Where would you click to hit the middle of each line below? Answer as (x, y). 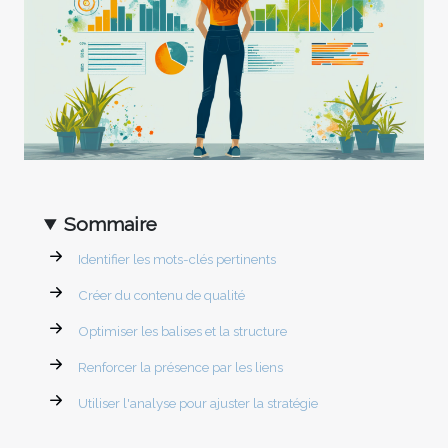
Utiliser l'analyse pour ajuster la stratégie (198, 403)
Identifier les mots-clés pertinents (177, 259)
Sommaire (111, 224)
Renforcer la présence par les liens (180, 367)
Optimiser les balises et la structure (182, 331)
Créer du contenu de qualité (161, 295)
